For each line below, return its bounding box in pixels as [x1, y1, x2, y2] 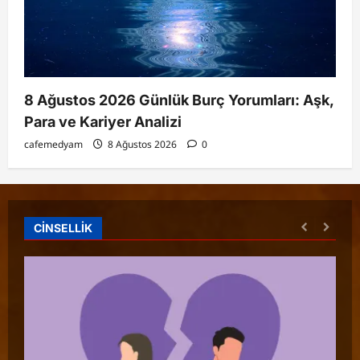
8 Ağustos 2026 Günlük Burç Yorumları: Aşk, [24, 92, 333, 108]
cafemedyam [24, 137, 83, 151]
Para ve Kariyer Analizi [24, 113, 182, 130]
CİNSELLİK [34, 221, 92, 235]
